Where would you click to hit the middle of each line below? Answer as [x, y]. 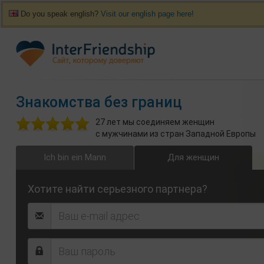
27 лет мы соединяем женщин [155, 122]
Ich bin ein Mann [75, 157]
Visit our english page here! [147, 14]
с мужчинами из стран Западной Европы [176, 134]
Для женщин [193, 157]
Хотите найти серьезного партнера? [118, 189]
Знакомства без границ [99, 102]
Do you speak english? [60, 14]
